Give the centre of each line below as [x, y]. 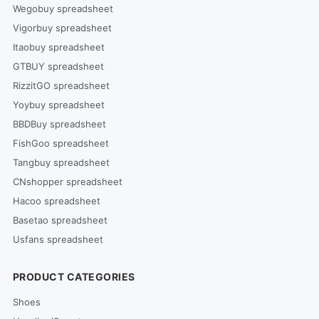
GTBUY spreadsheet [58, 66]
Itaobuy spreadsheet [58, 47]
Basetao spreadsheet [60, 220]
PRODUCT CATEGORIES [74, 277]
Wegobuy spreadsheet [63, 9]
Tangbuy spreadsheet [61, 162]
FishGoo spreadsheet [61, 143]
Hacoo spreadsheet [56, 201]
